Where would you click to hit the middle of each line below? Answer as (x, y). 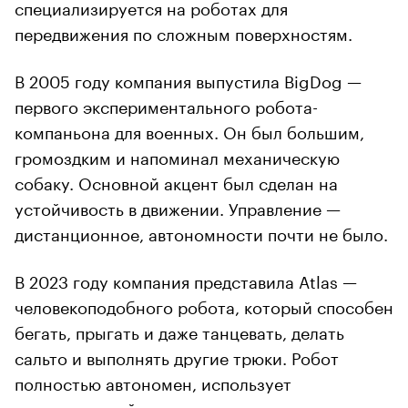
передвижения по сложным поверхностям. (184, 31)
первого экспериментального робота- (166, 104)
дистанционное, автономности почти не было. (201, 232)
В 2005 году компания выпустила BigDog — (188, 79)
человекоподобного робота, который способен (204, 305)
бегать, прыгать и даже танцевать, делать (179, 330)
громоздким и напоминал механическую (177, 155)
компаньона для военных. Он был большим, (189, 130)
